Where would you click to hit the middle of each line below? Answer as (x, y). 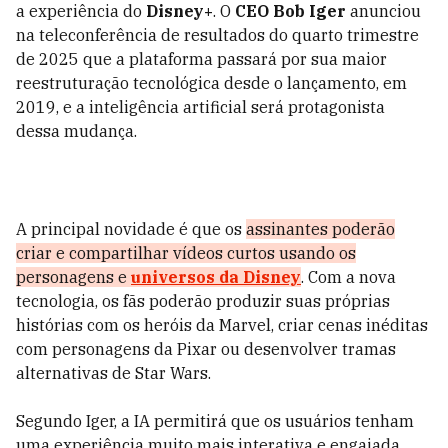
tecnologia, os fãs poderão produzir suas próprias (203, 301)
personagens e (73, 277)
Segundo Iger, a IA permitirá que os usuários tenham (215, 421)
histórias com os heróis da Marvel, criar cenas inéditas (222, 325)
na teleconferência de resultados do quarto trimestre (217, 35)
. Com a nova (348, 277)
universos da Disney (216, 277)
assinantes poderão (320, 229)
